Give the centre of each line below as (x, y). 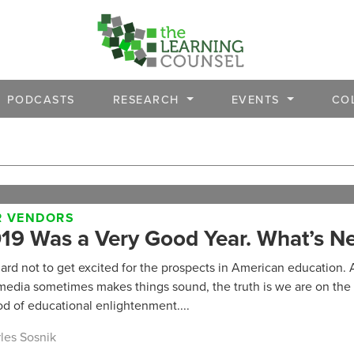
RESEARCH (148, 99)
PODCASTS (41, 99)
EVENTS (258, 99)
